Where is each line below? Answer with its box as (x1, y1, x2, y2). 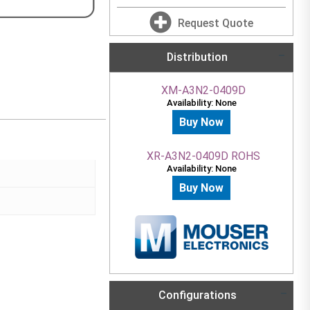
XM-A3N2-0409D (161, 84, 246, 97)
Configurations (155, 289, 237, 302)
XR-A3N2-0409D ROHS (146, 149, 260, 163)
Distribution (166, 51, 228, 64)
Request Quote (178, 17, 254, 30)
